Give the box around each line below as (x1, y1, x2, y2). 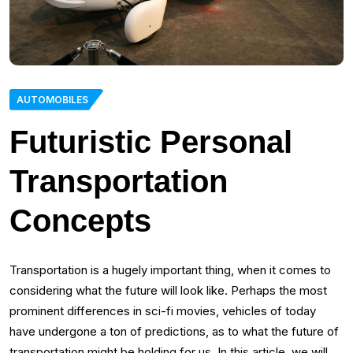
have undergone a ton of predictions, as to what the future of (9, 323, 339, 339)
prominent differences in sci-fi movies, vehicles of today (9, 303, 316, 318)
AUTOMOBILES (17, 93, 88, 106)
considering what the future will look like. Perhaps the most (9, 282, 327, 298)
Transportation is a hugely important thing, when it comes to (9, 262, 331, 277)
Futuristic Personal (9, 124, 292, 159)
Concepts (9, 203, 151, 238)
